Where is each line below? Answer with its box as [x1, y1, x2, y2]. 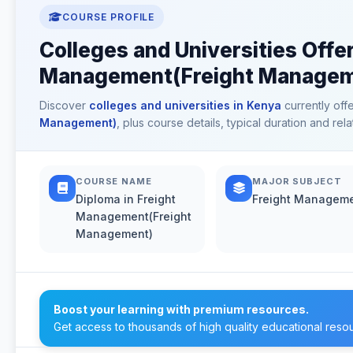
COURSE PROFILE [61, 10, 155, 23]
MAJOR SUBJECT [252, 175, 342, 187]
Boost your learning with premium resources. [54, 302, 309, 316]
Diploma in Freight [76, 191, 176, 206]
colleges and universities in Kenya [89, 98, 281, 112]
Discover [39, 98, 89, 112]
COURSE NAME [76, 175, 152, 187]
